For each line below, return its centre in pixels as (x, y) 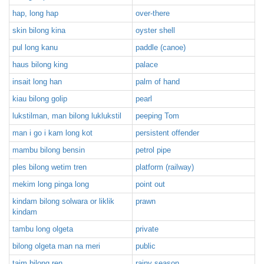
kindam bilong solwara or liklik (63, 201)
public (146, 246)
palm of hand (158, 82)
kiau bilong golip (40, 99)
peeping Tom (157, 116)
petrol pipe (153, 150)
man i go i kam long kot (52, 133)
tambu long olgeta (43, 229)
